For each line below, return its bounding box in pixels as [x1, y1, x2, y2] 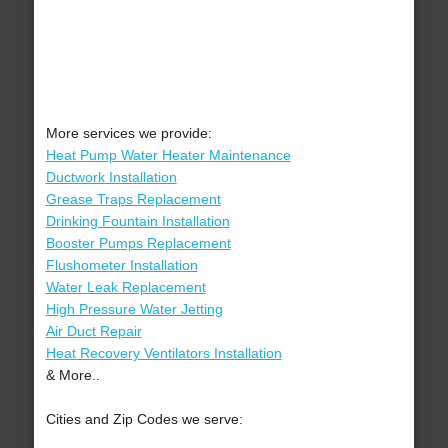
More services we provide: [45, 125, 212, 142]
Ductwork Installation [45, 169, 177, 186]
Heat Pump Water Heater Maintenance [45, 147, 291, 164]
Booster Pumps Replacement [45, 235, 231, 252]
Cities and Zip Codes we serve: [45, 411, 243, 428]
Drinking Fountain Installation [45, 213, 230, 230]
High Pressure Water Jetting [45, 301, 223, 318]
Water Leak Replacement [45, 279, 206, 296]
